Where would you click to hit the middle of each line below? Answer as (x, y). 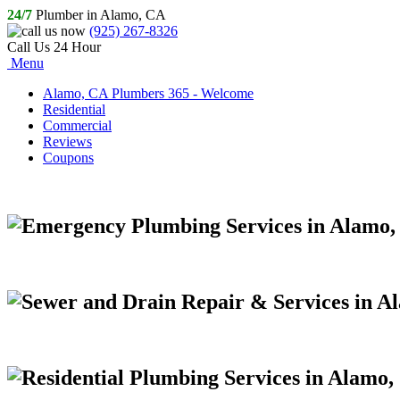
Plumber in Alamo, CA (99, 15)
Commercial (77, 125)
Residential (74, 109)
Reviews (67, 142)
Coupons (68, 158)
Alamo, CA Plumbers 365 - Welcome (148, 93)
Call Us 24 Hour (54, 47)
